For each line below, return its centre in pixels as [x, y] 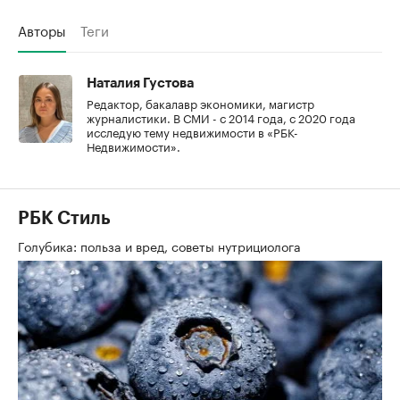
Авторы [42, 29]
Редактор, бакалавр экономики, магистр [200, 102]
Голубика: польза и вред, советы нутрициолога [161, 245]
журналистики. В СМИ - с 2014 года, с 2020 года [221, 117]
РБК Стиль [64, 218]
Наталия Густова [140, 83]
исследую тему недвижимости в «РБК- [192, 131]
